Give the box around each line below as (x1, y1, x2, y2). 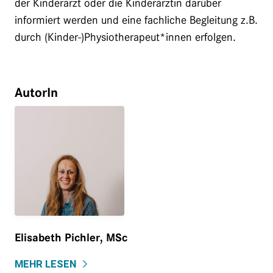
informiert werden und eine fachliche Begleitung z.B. (15, 13, 258, 27)
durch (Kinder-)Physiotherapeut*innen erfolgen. (15, 30, 236, 44)
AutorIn (15, 84, 58, 101)
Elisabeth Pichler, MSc (15, 230, 127, 244)
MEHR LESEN (15, 257, 76, 270)
